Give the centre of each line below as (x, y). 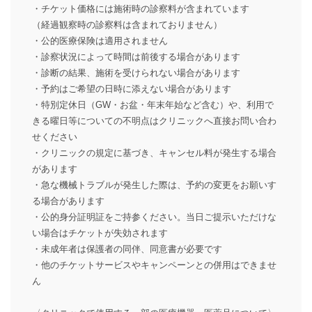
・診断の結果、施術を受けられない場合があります (136, 72)
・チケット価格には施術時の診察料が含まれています (141, 8)
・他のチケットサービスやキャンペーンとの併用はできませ (154, 265)
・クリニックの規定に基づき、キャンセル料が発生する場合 (154, 153)
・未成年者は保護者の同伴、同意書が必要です (127, 249)
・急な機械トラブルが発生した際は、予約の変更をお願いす (154, 185)
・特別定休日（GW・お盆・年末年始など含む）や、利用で (153, 104)
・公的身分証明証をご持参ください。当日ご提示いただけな (154, 217)
